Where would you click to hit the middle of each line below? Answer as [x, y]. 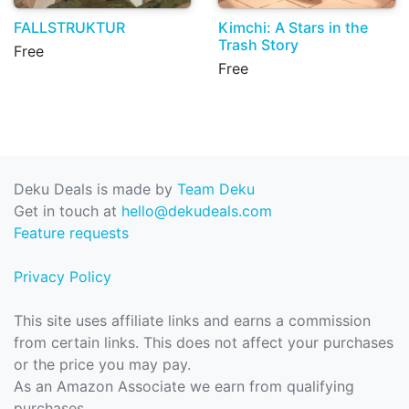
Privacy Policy [63, 277]
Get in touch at [68, 211]
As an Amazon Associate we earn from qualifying [184, 386]
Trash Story [258, 44]
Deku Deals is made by [95, 189]
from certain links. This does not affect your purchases [204, 342]
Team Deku [216, 189]
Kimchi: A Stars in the [293, 27]
